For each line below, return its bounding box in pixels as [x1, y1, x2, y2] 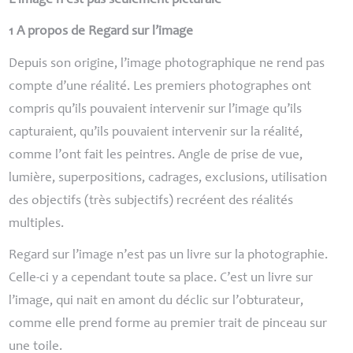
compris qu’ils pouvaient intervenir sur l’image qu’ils [9, 102, 303, 117]
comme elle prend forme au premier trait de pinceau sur [9, 317, 328, 331]
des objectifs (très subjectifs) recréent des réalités [9, 194, 294, 208]
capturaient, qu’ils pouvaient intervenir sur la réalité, [9, 125, 303, 139]
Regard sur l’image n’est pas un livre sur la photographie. [9, 248, 329, 262]
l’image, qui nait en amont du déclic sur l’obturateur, [9, 294, 304, 308]
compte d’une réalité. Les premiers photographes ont [9, 80, 312, 94]
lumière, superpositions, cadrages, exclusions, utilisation [9, 171, 328, 185]
